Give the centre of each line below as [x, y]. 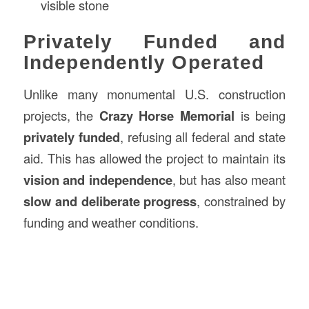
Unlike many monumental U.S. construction [154, 94]
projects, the [61, 116]
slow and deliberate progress [110, 201]
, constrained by [241, 201]
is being [260, 116]
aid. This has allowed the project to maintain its [154, 158]
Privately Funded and [154, 41]
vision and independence [98, 180]
